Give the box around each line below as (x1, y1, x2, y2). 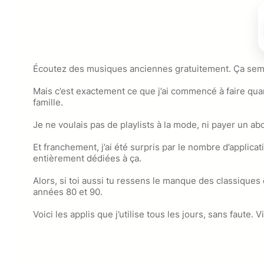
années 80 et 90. (33, 186, 103, 198)
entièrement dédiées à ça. (33, 153, 141, 164)
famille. (33, 97, 63, 108)
